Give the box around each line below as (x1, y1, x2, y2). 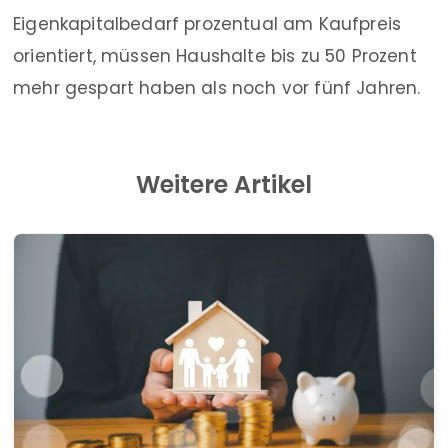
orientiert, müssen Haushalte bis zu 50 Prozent (13, 44, 417, 68)
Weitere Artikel (136, 168, 312, 201)
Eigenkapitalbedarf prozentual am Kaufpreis (13, 12, 402, 36)
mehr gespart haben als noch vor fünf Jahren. (13, 76, 421, 100)
